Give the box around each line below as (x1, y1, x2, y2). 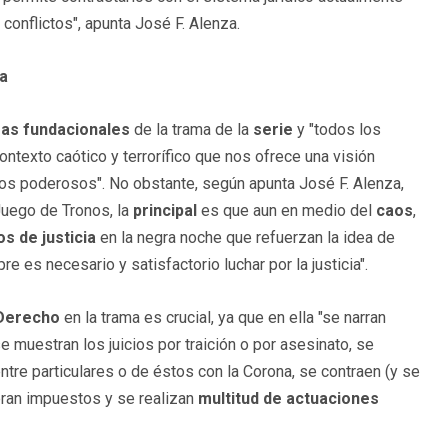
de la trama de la (130, 120, 253, 140)
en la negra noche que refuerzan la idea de (96, 228, 395, 248)
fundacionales (23, 120, 130, 140)
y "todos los (293, 120, 381, 140)
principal (133, 201, 197, 221)
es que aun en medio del (197, 201, 376, 221)
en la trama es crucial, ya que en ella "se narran (60, 308, 386, 328)
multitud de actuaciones (198, 389, 379, 409)
